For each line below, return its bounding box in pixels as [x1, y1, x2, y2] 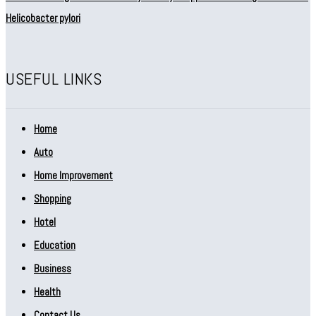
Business [34, 261, 71, 275]
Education [34, 238, 75, 252]
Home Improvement [34, 168, 113, 182]
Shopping [34, 191, 71, 205]
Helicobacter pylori [6, 11, 80, 25]
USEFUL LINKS [6, 67, 102, 90]
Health [34, 284, 61, 298]
